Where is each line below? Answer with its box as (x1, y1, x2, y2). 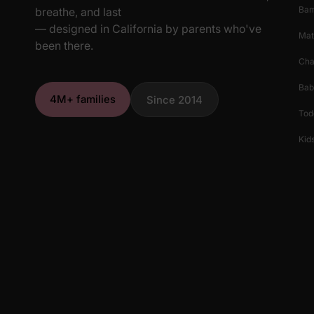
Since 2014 (146, 93, 203, 107)
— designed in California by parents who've (35, 21, 261, 36)
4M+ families (50, 92, 116, 106)
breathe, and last (35, 4, 121, 19)
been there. (35, 38, 93, 53)
